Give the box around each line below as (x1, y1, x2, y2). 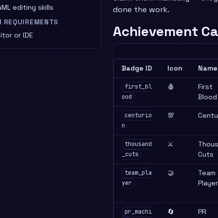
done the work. (113, 4, 169, 15)
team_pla (124, 169, 152, 177)
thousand (124, 140, 152, 148)
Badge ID (122, 63, 152, 73)
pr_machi (124, 208, 152, 216)
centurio (124, 111, 152, 120)
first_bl (124, 83, 152, 91)
